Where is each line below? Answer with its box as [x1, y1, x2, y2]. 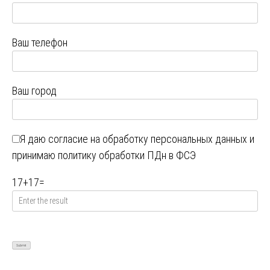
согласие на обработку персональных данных [48, 133, 247, 146]
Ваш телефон [12, 36, 67, 49]
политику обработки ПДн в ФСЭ [58, 149, 196, 162]
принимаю [12, 149, 58, 162]
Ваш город [12, 84, 57, 98]
